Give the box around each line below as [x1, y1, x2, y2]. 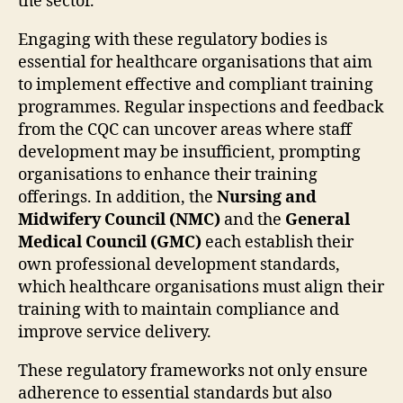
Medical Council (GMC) [18, 231, 201, 253]
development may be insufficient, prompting [18, 141, 361, 163]
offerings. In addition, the [18, 186, 217, 208]
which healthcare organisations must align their [18, 276, 384, 298]
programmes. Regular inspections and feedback [18, 96, 384, 118]
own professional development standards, [18, 254, 340, 275]
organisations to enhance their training [18, 164, 318, 185]
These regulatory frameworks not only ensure [18, 360, 368, 381]
